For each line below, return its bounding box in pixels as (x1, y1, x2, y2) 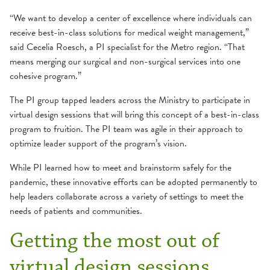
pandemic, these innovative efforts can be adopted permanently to (10, 174, 257, 189)
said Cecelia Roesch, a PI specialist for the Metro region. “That (10, 39, 245, 54)
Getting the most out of (10, 227, 219, 254)
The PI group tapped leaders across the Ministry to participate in (10, 92, 250, 107)
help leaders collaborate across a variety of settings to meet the (10, 189, 243, 204)
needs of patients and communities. (10, 203, 142, 218)
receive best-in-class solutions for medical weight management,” (10, 25, 249, 40)
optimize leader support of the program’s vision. (10, 136, 187, 151)
